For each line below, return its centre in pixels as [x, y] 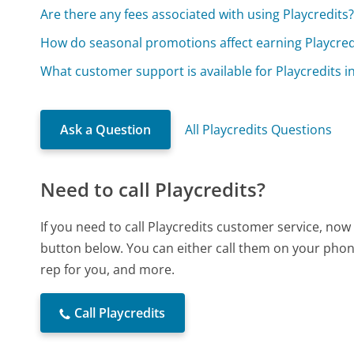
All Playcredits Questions [259, 130]
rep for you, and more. [108, 270]
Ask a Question [106, 130]
